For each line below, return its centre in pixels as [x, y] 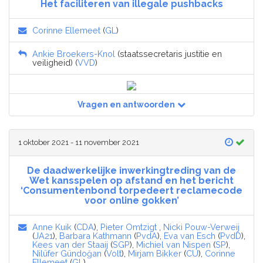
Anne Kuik [52, 227]
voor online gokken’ [131, 201]
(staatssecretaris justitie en [168, 54]
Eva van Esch [190, 236]
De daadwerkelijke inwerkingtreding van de [131, 171]
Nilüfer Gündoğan [67, 254]
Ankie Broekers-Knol [74, 54]
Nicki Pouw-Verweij [201, 227]
